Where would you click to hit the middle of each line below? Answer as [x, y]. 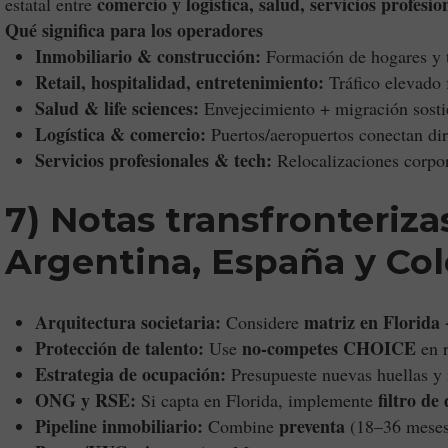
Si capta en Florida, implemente [257, 400]
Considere [262, 322]
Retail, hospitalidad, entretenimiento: [179, 82]
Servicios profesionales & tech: [153, 160]
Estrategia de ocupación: [130, 374]
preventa [312, 426]
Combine [241, 426]
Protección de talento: [119, 348]
